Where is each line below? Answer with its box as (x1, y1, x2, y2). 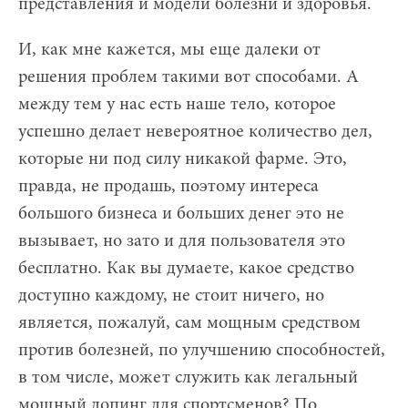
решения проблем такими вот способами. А (18, 67, 359, 87)
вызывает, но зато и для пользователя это (18, 231, 345, 250)
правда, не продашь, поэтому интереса (18, 177, 319, 196)
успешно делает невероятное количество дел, (18, 122, 372, 141)
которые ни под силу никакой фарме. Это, (18, 149, 347, 168)
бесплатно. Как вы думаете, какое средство (18, 259, 354, 278)
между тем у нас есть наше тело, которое (18, 95, 336, 114)
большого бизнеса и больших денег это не (18, 204, 344, 223)
